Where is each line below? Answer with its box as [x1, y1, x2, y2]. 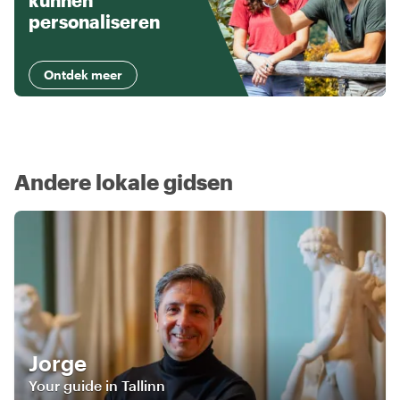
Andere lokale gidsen [14, 169, 233, 196]
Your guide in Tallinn [29, 376, 165, 394]
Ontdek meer [44, 67, 122, 83]
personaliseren [29, 11, 160, 33]
